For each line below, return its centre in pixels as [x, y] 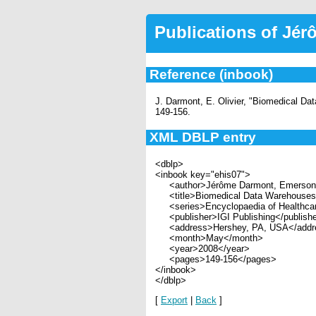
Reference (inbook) [211, 74]
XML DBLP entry [202, 138]
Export [174, 300]
